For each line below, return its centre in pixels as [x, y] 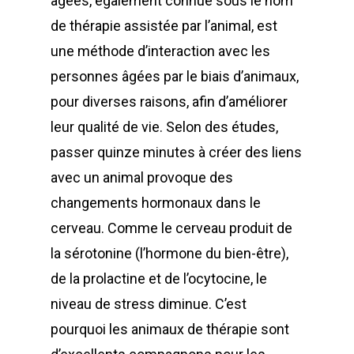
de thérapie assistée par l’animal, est [164, 26]
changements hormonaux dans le [156, 203]
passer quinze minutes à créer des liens [176, 152]
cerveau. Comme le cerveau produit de [171, 228]
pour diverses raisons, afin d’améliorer [169, 102]
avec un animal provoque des [142, 177]
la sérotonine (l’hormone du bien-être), [169, 253]
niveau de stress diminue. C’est [149, 304]
